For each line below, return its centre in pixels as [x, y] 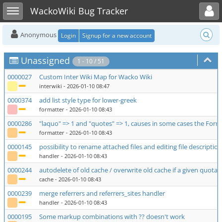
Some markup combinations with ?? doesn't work [112, 217]
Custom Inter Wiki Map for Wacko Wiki [96, 77]
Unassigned [45, 60]
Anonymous [38, 35]
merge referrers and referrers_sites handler [102, 193]
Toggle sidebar [23, 7]
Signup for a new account [117, 35]
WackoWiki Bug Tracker [79, 11]
